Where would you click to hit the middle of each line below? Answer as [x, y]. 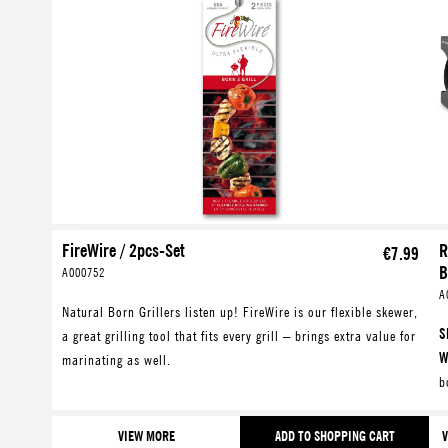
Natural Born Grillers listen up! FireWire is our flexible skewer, [240, 312]
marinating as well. [116, 360]
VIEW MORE [146, 436]
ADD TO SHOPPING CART [334, 436]
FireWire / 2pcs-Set [123, 251]
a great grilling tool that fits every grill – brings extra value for [239, 336]
